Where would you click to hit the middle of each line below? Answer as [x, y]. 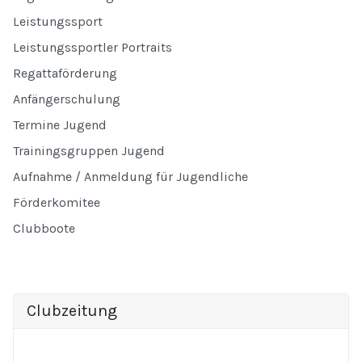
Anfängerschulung [67, 99]
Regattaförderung [65, 74]
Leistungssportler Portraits [93, 48]
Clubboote [44, 229]
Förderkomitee [57, 203]
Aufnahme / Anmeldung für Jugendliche [130, 177]
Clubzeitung [72, 311]
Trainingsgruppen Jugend [89, 151]
